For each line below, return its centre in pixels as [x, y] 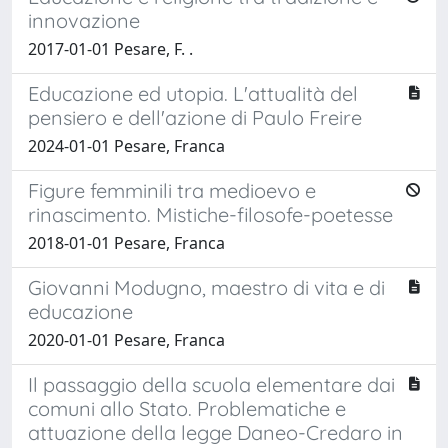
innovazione [84, 20]
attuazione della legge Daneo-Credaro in [215, 432]
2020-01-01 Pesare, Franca [126, 339]
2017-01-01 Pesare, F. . [110, 48]
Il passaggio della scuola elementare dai [211, 384]
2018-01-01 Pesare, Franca [126, 242]
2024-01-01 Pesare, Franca [126, 145]
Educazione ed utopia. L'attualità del [193, 93]
